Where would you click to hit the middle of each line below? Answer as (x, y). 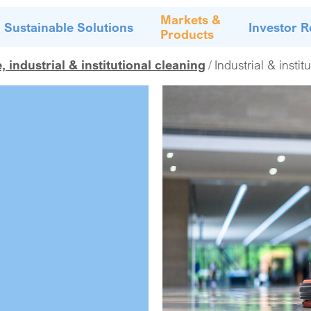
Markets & (191, 19)
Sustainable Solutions (68, 27)
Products (187, 34)
